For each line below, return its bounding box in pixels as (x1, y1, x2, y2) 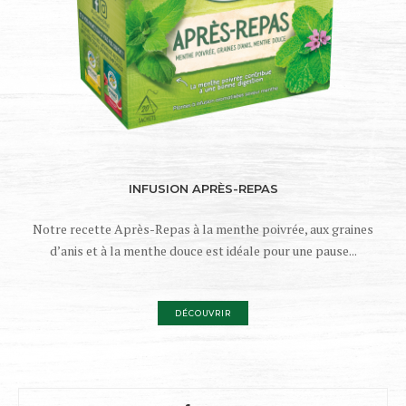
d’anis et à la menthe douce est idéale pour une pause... (49, 242, 357, 260)
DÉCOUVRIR (174, 308, 232, 319)
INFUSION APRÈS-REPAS (128, 181, 278, 197)
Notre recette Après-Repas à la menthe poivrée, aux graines (33, 220, 373, 238)
